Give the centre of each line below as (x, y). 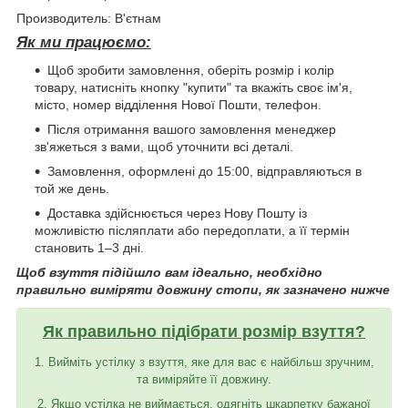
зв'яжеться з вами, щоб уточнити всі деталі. (164, 146)
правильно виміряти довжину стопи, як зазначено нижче (203, 289)
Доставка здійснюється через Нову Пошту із (177, 213)
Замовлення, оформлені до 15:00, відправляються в (204, 171)
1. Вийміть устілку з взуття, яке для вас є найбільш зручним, (204, 362)
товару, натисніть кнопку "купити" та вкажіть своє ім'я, (194, 87)
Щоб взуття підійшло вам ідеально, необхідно (169, 272)
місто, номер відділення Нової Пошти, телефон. (178, 104)
